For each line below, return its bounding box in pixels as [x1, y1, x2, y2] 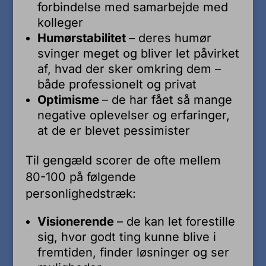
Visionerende [37, 214, 117, 229]
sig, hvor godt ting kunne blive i [37, 229, 216, 244]
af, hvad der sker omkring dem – [37, 61, 221, 76]
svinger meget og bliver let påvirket [37, 46, 239, 61]
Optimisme [37, 92, 102, 107]
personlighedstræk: [25, 186, 136, 201]
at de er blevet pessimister [37, 123, 190, 138]
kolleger [37, 15, 83, 30]
